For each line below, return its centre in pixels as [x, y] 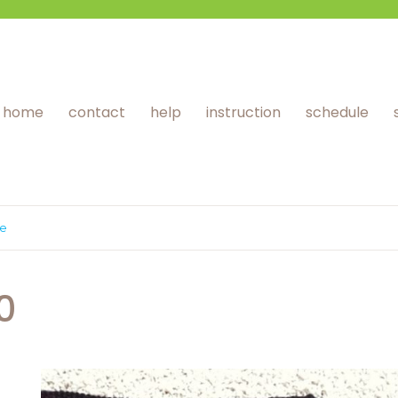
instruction [243, 112]
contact [96, 112]
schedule [337, 112]
